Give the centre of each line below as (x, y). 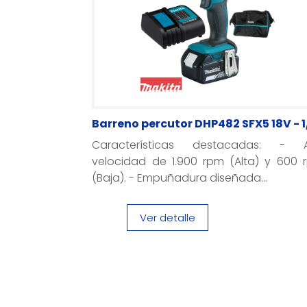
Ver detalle (167, 218)
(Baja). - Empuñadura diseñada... (180, 178)
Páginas (136, 261)
